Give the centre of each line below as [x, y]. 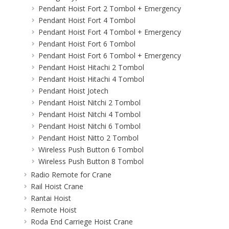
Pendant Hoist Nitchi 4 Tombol [89, 114]
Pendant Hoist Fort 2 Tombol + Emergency [110, 8]
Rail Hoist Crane [57, 186]
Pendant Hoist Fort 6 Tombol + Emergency [110, 55]
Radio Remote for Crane [71, 174]
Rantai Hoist [51, 198]
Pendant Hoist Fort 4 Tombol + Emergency [110, 32]
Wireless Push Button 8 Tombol [91, 161]
